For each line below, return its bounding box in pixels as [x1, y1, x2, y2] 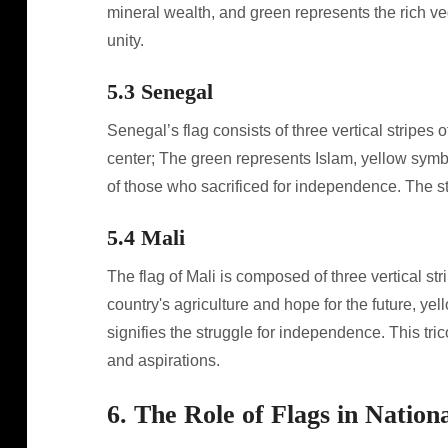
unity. [106, 32, 144, 49]
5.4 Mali [106, 225, 185, 250]
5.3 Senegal [106, 79, 213, 104]
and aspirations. [106, 352, 220, 369]
